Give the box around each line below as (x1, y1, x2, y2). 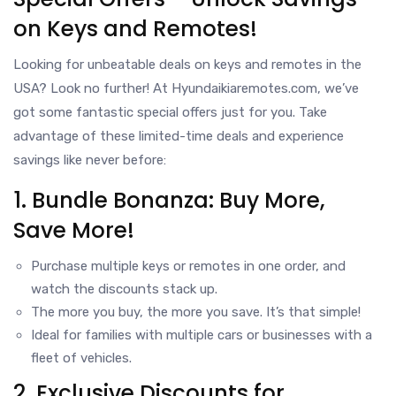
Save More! (13, 215, 134, 246)
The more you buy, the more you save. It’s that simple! (31, 304, 361, 320)
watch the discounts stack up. (31, 281, 217, 297)
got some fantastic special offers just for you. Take (13, 104, 327, 120)
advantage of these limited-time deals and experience (13, 128, 344, 144)
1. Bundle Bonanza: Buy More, (13, 185, 325, 216)
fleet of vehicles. (31, 350, 132, 366)
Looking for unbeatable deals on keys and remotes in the (13, 57, 362, 72)
